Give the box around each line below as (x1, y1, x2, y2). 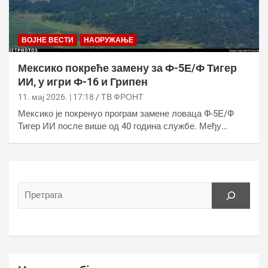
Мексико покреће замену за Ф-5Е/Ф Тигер (18, 61, 237, 74)
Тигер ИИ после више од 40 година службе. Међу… (18, 120, 227, 132)
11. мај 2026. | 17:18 (18, 92, 94, 102)
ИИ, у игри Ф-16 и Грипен (18, 75, 148, 88)
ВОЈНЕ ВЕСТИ (22, 35, 74, 44)
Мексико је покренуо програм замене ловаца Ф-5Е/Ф (18, 108, 234, 119)
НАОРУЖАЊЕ (84, 35, 133, 44)
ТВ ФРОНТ (101, 92, 144, 102)
